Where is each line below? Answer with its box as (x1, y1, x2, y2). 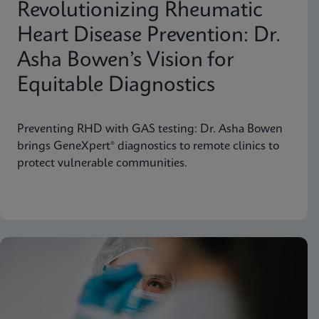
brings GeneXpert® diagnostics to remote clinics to (17, 140, 279, 152)
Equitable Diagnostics (17, 75, 215, 96)
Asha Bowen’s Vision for (17, 50, 234, 71)
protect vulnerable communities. (17, 157, 187, 169)
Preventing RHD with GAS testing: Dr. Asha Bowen (17, 122, 283, 135)
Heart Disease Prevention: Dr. (17, 25, 281, 46)
